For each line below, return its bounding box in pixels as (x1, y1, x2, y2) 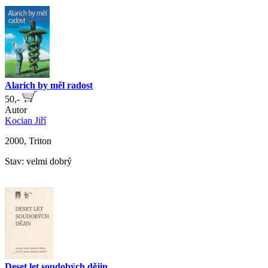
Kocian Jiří (5, 115, 46, 126)
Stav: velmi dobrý (5, 156, 72, 167)
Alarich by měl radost (5, 80, 93, 91)
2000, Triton (5, 136, 51, 147)
